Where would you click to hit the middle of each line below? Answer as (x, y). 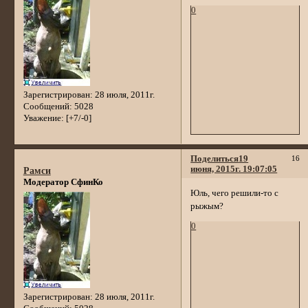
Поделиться (215, 158)
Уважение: (43, 118)
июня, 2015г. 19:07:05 (234, 169)
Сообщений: (47, 106)
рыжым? (207, 206)
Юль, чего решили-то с (235, 193)
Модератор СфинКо (63, 183)
